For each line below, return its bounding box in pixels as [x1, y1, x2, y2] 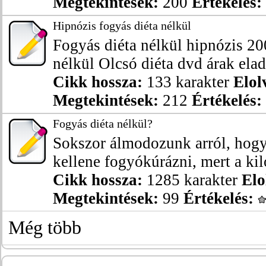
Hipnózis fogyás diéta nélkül [53, 19, 191, 32]
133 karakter [142, 73, 233, 91]
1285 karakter [142, 171, 242, 189]
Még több [8, 217, 81, 238]
